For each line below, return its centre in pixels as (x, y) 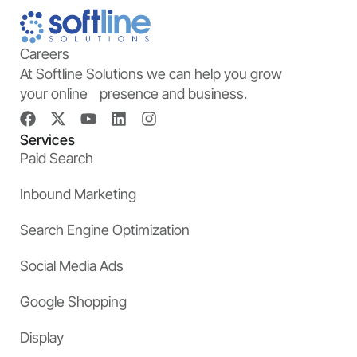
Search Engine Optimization (105, 230)
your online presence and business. (133, 94)
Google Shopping (73, 302)
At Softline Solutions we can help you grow (151, 74)
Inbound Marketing (78, 194)
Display (42, 338)
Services (47, 140)
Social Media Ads (72, 266)
